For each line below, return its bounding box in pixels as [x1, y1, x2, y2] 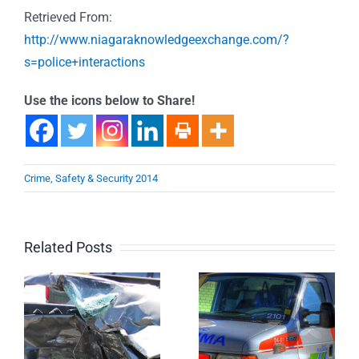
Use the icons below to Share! [24, 92, 195, 108]
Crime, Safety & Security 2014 [24, 171, 158, 184]
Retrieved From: [24, 9, 112, 25]
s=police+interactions [24, 54, 145, 70]
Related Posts [24, 238, 112, 256]
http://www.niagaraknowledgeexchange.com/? [24, 31, 289, 47]
